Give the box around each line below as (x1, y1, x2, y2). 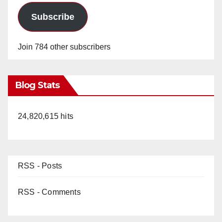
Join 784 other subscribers (18, 43, 111, 52)
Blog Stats (15, 80, 59, 91)
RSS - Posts (18, 162, 62, 170)
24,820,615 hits (18, 112, 73, 121)
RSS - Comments (18, 188, 81, 197)
